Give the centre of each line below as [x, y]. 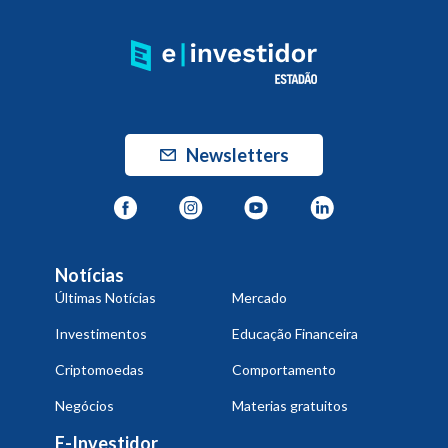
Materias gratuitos [289, 405]
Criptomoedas [99, 369]
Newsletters [237, 155]
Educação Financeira [294, 333]
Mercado [259, 297]
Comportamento [283, 369]
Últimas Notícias [105, 297]
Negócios [84, 405]
